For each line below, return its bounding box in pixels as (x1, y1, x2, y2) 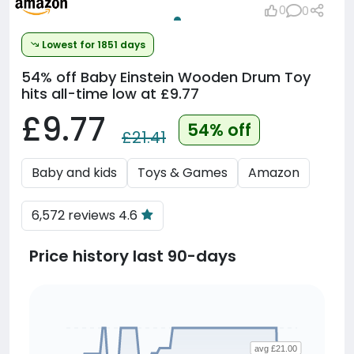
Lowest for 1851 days (40, 38, 145, 51)
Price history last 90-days (29, 245, 236, 267)
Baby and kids (32, 164, 117, 182)
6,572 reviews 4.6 (32, 206, 141, 224)
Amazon (248, 164, 299, 182)
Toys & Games (137, 164, 228, 182)
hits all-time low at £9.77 (21, 84, 199, 104)
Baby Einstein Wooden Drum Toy (77, 67, 311, 87)
